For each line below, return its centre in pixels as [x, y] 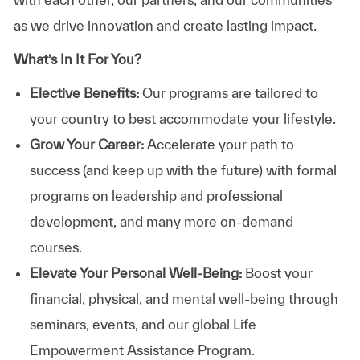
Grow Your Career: [88, 144]
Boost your [277, 272]
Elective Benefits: [84, 92]
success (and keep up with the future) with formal [183, 170]
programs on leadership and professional [156, 195]
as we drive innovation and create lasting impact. [165, 25]
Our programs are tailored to [228, 92]
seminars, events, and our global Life [143, 324]
